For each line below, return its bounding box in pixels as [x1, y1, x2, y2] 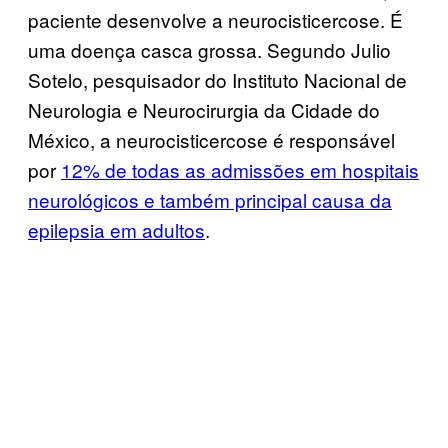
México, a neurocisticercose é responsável [28, 125, 395, 153]
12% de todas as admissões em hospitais [61, 155, 419, 183]
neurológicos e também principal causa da [28, 185, 392, 213]
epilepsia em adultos [28, 215, 205, 243]
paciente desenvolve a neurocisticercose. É [28, 5, 403, 33]
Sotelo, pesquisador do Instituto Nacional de [28, 65, 407, 93]
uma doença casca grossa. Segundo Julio [28, 35, 391, 63]
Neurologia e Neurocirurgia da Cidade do [28, 95, 380, 123]
